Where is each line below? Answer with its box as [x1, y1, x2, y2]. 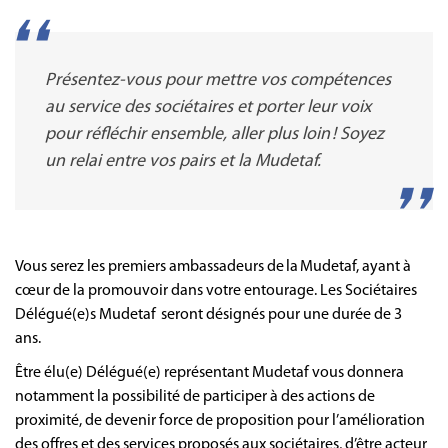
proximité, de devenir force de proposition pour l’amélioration [15, 412, 425, 429]
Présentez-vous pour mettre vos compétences [45, 70, 391, 90]
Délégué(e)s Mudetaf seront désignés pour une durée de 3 [15, 306, 402, 323]
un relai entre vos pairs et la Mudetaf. [45, 151, 325, 171]
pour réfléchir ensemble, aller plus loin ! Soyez [45, 124, 384, 144]
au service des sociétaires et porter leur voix [45, 97, 371, 117]
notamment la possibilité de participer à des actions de [15, 388, 375, 405]
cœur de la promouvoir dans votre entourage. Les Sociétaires [15, 282, 417, 299]
